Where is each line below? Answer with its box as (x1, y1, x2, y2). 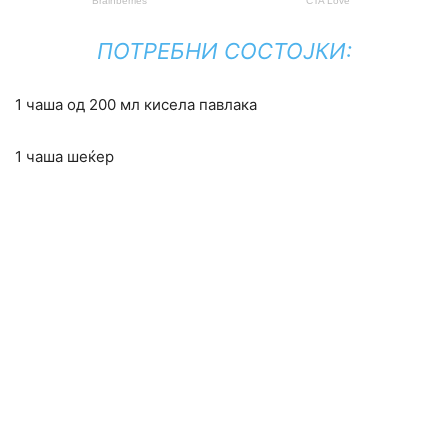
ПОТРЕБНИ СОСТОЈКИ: (96, 38, 352, 65)
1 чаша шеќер (15, 147, 114, 167)
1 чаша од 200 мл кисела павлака (15, 95, 257, 115)
